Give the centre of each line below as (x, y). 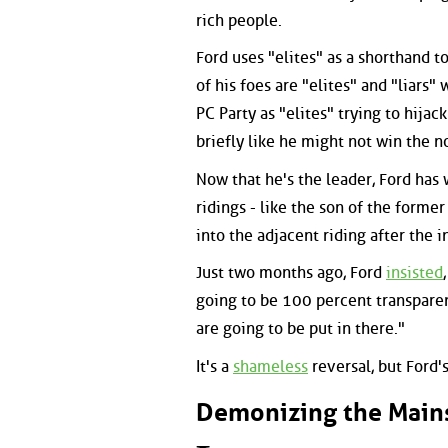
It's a (214, 366)
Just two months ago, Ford (291, 273)
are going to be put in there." (300, 329)
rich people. (239, 20)
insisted (414, 273)
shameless (270, 366)
